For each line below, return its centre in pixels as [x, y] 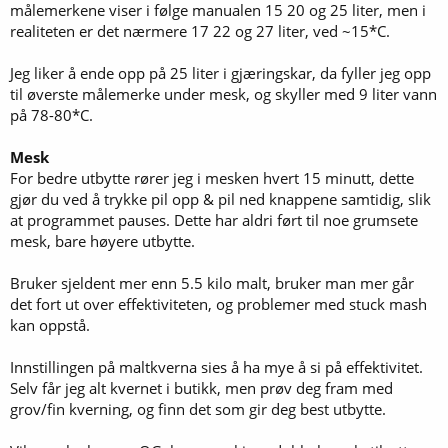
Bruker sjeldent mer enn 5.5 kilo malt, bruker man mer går [212, 282]
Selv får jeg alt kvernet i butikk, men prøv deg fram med [201, 387]
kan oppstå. [50, 324]
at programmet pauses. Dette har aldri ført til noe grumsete [214, 219]
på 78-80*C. [51, 114]
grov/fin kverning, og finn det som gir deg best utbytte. [198, 408]
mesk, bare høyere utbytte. [102, 240]
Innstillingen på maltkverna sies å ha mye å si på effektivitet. [216, 366]
